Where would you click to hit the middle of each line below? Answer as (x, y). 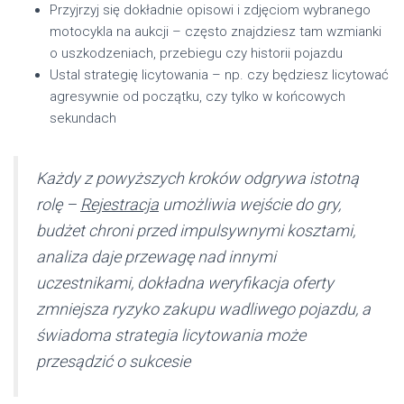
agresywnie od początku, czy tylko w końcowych (197, 96)
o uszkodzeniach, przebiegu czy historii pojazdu (196, 53)
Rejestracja (119, 204)
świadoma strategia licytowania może (171, 335)
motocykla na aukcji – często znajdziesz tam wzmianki (216, 31)
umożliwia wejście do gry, (250, 204)
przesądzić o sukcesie (113, 361)
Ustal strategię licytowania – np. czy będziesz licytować (219, 74)
